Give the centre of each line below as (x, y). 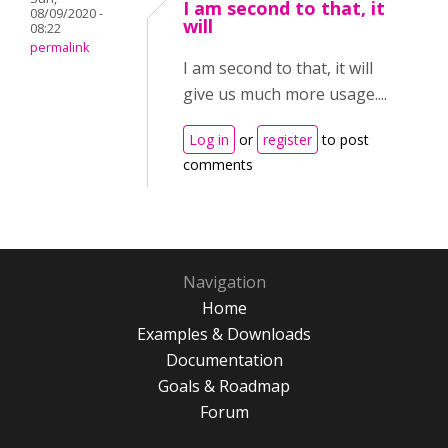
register (287, 140)
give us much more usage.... (285, 94)
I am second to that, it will (278, 68)
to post (343, 140)
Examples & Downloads (224, 334)
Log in (209, 140)
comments (218, 165)
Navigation (224, 282)
